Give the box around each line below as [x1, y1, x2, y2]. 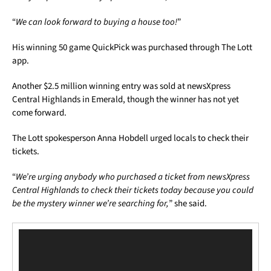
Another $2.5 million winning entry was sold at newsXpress [12, 80, 230, 93]
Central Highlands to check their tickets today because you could [12, 184, 253, 197]
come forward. [12, 106, 67, 119]
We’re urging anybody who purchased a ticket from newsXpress [16, 171, 250, 183]
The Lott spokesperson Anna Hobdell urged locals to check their [12, 132, 249, 145]
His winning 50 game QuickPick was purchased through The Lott [12, 41, 252, 54]
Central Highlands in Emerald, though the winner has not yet [12, 93, 239, 106]
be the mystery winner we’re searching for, [12, 197, 169, 210]
